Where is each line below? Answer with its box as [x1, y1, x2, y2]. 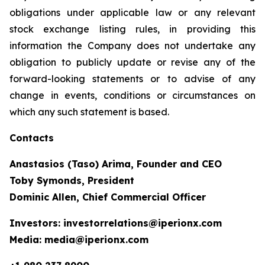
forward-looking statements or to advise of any [9, 73, 256, 85]
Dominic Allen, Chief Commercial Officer [9, 191, 206, 203]
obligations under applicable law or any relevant [9, 7, 256, 18]
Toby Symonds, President [9, 174, 134, 186]
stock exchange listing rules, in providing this [9, 23, 256, 35]
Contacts [9, 132, 54, 144]
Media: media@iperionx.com [9, 234, 148, 245]
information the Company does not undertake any [9, 40, 256, 51]
